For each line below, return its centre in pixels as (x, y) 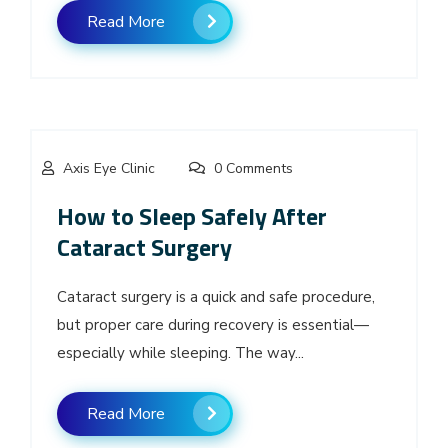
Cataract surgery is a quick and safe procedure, (216, 296)
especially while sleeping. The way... (180, 352)
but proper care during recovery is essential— (213, 324)
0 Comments (251, 168)
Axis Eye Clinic (109, 168)
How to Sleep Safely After (192, 215)
